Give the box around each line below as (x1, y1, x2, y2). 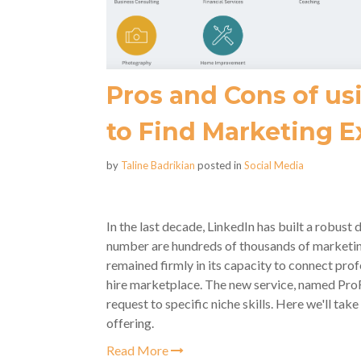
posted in (195, 159, 244, 172)
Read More (106, 342, 171, 358)
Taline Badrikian (121, 159, 195, 172)
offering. (106, 315, 154, 330)
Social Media (244, 159, 304, 172)
